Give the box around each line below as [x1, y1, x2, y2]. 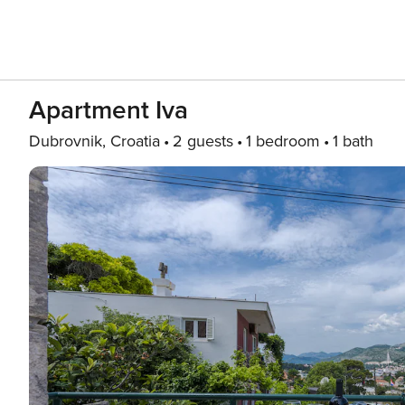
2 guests [173, 131, 233, 151]
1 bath [333, 131, 373, 151]
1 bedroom [246, 131, 320, 151]
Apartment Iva [29, 95, 188, 126]
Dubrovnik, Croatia [29, 131, 160, 151]
